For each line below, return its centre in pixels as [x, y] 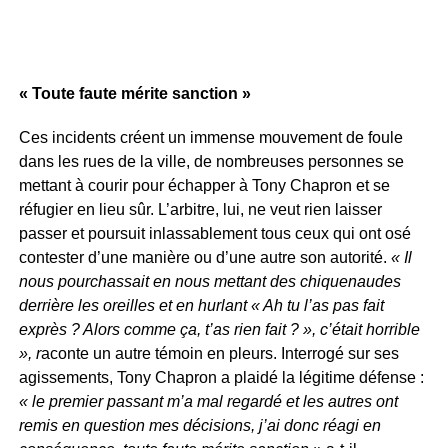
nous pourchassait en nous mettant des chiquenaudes [209, 281]
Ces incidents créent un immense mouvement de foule [210, 137]
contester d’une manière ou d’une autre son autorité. [204, 257]
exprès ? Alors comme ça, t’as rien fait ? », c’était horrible [219, 329]
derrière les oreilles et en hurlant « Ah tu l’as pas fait [201, 305]
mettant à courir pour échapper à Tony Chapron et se [204, 185]
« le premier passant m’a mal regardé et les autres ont [208, 401]
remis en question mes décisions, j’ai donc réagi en [199, 425]
